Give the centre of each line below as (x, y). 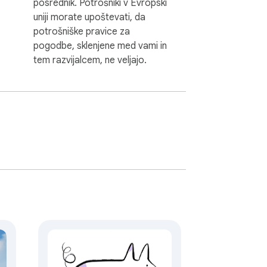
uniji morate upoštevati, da (89, 17)
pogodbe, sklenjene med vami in (100, 46)
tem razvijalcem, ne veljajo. (90, 60)
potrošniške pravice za (82, 31)
